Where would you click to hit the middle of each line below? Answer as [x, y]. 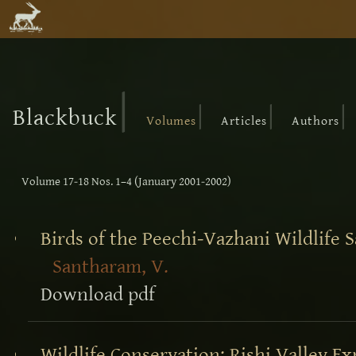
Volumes [171, 121]
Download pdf [98, 295]
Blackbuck [65, 118]
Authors [315, 121]
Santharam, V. [110, 267]
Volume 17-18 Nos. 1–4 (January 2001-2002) [126, 182]
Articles [244, 121]
